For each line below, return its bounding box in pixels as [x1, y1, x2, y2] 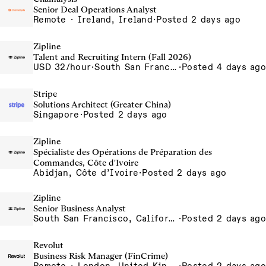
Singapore [33, 109, 80, 120]
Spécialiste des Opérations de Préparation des [33, 147, 212, 157]
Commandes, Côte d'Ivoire [33, 157, 138, 168]
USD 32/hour [33, 62, 91, 72]
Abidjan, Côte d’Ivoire [33, 167, 139, 178]
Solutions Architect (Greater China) [33, 99, 171, 110]
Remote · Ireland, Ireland [33, 14, 153, 25]
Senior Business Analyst [33, 203, 126, 214]
